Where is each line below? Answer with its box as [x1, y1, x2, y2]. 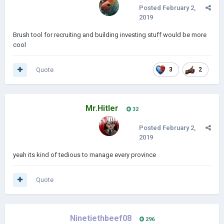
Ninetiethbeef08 [69, 213, 131, 223]
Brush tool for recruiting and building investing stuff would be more [13, 31, 206, 38]
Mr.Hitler [85, 103, 118, 113]
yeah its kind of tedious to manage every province [13, 151, 157, 158]
